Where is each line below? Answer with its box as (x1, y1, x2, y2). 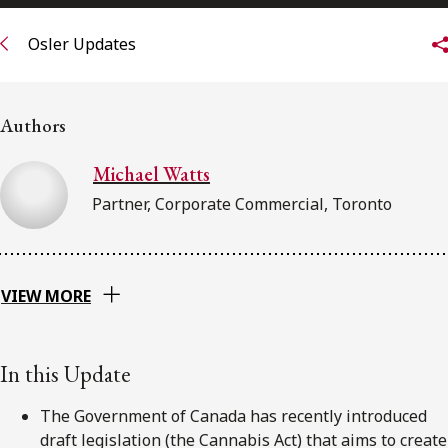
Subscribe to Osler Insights (57, 117, 274, 139)
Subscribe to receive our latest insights (24, 68, 318, 90)
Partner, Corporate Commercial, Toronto (92, 192, 392, 215)
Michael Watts (93, 160, 210, 187)
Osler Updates (28, 33, 136, 56)
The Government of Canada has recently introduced (40, 404, 427, 427)
